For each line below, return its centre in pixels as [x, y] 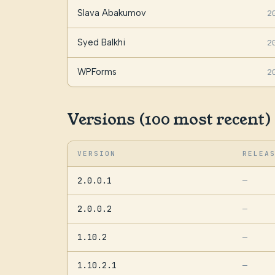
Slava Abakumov [111, 13]
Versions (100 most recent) [169, 120]
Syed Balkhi [101, 43]
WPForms [97, 72]
